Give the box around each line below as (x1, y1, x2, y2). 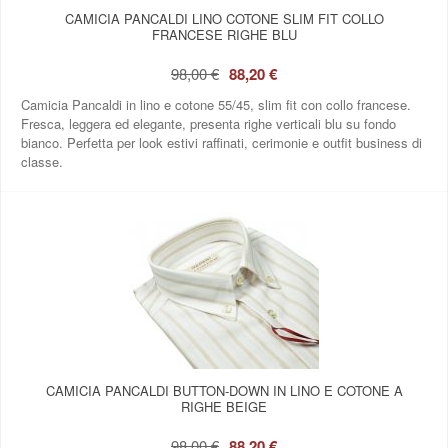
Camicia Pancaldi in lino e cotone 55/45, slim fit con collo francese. (21, 94, 411, 114)
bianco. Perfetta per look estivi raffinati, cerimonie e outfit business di (21, 132, 422, 152)
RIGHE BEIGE (181, 396, 267, 416)
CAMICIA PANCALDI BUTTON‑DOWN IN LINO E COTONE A (45, 380, 403, 400)
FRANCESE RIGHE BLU (151, 24, 297, 44)
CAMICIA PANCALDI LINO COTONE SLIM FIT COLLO (64, 8, 384, 28)
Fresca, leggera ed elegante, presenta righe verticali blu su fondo (21, 113, 396, 133)
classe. (21, 151, 63, 171)
